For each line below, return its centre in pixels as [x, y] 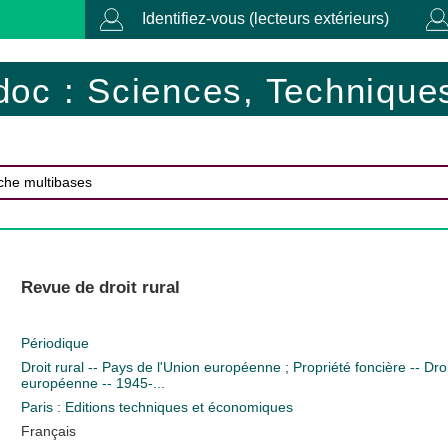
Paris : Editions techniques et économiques [156, 406]
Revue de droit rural [100, 287]
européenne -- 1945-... [92, 382]
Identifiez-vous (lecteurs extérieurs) [265, 18]
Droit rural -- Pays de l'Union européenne [152, 366]
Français [48, 430]
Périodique [54, 342]
